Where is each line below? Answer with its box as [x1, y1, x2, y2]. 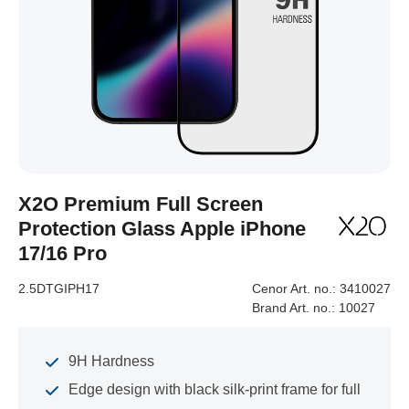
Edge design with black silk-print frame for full [68, 382, 361, 397]
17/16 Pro [18, 242, 107, 265]
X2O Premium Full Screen [18, 193, 263, 215]
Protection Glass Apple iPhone [18, 217, 306, 240]
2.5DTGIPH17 [18, 281, 100, 296]
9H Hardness [68, 353, 154, 369]
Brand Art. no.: [252, 300, 339, 315]
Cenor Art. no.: [252, 281, 340, 296]
